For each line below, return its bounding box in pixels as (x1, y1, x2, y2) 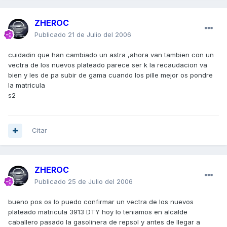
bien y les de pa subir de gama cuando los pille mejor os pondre (8, 71, 213, 80)
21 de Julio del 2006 (68, 30, 131, 39)
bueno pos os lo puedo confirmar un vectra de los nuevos (8, 198, 194, 206)
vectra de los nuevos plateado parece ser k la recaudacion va (8, 61, 207, 69)
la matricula (8, 81, 45, 90)
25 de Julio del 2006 (68, 177, 133, 186)
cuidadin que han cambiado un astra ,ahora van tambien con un (8, 51, 214, 59)
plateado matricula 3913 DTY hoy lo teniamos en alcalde (8, 208, 187, 216)
